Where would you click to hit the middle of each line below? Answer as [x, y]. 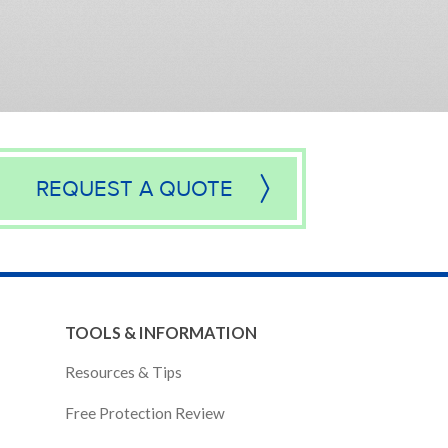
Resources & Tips [124, 372]
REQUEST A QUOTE [135, 189]
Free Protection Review [145, 412]
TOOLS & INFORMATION [161, 333]
